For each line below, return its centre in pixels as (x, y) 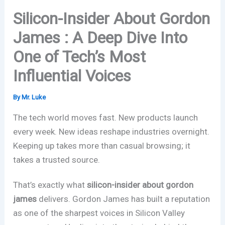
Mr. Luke (34, 97)
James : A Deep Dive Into (100, 38)
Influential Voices (72, 76)
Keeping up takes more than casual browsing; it (102, 146)
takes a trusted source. (57, 160)
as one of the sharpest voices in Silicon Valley (99, 213)
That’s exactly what (50, 185)
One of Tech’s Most (80, 57)
